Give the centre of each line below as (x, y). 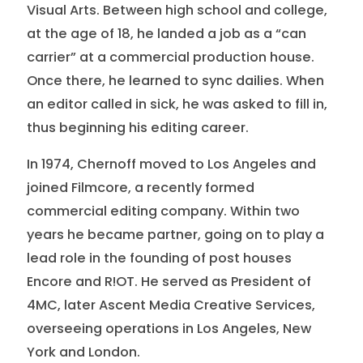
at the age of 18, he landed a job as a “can (166, 34)
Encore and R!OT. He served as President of (169, 281)
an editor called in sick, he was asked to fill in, (177, 105)
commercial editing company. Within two (163, 211)
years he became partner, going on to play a (175, 234)
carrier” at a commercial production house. (170, 58)
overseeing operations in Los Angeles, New (169, 328)
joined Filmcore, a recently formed (140, 187)
